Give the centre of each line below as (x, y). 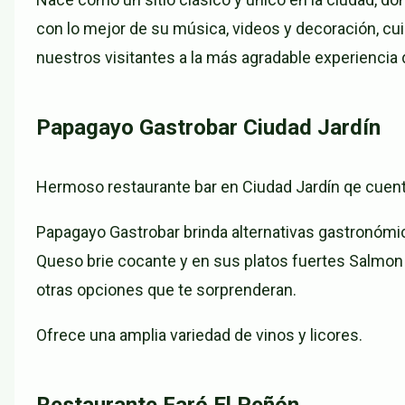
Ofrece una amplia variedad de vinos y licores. (199, 335)
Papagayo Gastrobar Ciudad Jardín (208, 128)
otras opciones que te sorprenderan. (166, 290)
